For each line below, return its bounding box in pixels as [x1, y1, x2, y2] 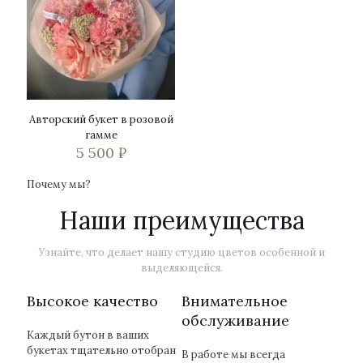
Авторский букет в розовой [28, 113, 173, 127]
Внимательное [181, 292, 288, 311]
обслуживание [181, 311, 289, 331]
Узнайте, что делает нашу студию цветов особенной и [38, 246, 325, 260]
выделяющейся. [140, 261, 223, 275]
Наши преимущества [58, 205, 305, 237]
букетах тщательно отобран [27, 344, 176, 358]
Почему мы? [27, 177, 91, 192]
